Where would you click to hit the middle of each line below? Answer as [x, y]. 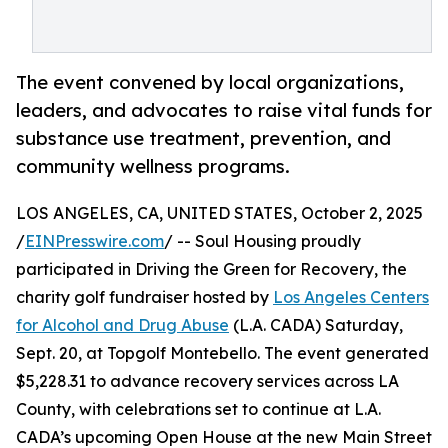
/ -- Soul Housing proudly [262, 241]
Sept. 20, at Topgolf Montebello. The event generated [222, 353]
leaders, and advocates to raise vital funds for [224, 110]
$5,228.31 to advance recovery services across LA [207, 381]
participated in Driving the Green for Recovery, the [211, 269]
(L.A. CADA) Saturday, [316, 325]
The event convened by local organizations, [210, 82]
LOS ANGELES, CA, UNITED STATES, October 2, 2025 [219, 213]
